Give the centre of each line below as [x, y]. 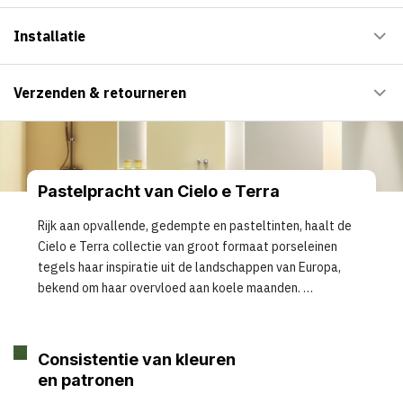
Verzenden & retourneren [99, 92]
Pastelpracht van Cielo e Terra [159, 191]
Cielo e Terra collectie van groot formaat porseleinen [188, 246]
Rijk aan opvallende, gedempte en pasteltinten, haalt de [195, 225]
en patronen [86, 380]
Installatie [49, 36]
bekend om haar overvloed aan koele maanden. [169, 287]
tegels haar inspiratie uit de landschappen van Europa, [189, 267]
